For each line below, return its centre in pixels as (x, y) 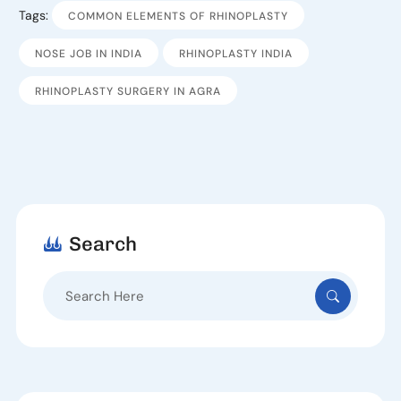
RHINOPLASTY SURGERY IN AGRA (128, 92)
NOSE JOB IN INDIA (88, 54)
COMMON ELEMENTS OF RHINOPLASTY (178, 17)
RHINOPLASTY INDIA (235, 54)
